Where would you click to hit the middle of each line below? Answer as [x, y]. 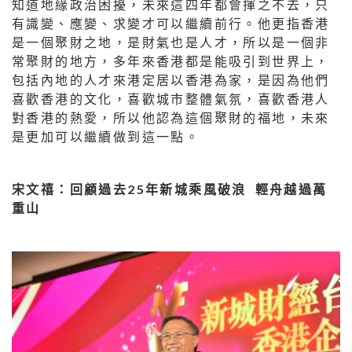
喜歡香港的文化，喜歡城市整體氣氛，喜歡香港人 [171, 99]
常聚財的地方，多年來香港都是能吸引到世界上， [171, 61]
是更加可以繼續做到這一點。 [106, 137]
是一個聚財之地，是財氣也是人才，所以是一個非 [171, 42]
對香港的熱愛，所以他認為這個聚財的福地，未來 [171, 118]
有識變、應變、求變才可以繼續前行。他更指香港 [171, 24]
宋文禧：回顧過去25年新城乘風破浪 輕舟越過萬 [170, 189]
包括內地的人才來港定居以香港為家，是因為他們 [171, 80]
